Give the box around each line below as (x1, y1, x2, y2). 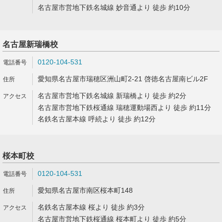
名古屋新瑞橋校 (2, 40, 58, 49)
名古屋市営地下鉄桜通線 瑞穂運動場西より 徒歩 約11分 (38, 104, 211, 111)
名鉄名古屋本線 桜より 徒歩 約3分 (38, 203, 145, 211)
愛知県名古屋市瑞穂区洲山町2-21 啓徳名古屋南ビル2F (38, 75, 208, 83)
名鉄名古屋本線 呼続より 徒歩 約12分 (38, 115, 156, 123)
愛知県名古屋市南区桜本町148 (38, 186, 133, 194)
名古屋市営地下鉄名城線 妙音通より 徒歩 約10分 (38, 3, 190, 11)
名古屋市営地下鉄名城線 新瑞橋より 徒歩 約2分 (38, 92, 186, 100)
